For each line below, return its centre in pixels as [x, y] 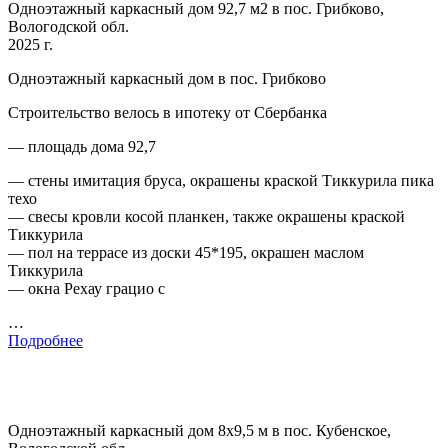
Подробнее [45, 340]
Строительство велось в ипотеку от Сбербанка [167, 112]
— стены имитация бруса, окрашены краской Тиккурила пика [221, 180]
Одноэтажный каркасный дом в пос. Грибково [167, 78]
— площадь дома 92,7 [82, 146]
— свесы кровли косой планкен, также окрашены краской [206, 216]
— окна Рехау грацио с [86, 288]
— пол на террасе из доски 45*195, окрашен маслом [186, 252]
